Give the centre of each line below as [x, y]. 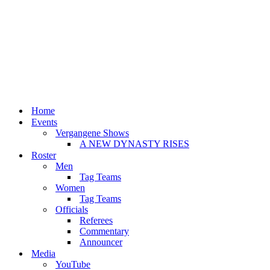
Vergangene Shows [92, 133]
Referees [96, 220]
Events [44, 122]
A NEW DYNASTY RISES [134, 144]
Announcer [101, 242]
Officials [72, 209]
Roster [44, 155]
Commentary [104, 231]
